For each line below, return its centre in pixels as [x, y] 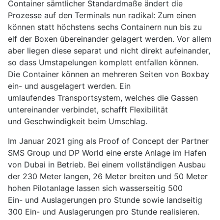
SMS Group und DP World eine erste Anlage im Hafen [107, 153]
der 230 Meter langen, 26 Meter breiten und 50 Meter [108, 177]
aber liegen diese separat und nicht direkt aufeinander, [109, 51]
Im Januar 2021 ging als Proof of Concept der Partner [108, 141]
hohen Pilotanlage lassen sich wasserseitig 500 [95, 188]
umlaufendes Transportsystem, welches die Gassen [103, 98]
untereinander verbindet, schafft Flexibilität [88, 110]
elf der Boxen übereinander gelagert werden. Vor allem [110, 39]
